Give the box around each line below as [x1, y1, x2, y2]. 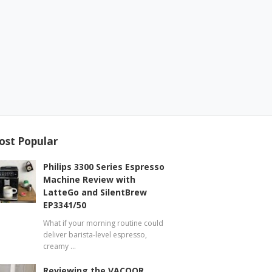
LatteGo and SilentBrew [43, 186, 148, 198]
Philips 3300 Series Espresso [43, 160, 165, 172]
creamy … [43, 240, 76, 251]
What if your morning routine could [43, 217, 164, 228]
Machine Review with [43, 173, 136, 185]
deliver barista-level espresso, [43, 229, 148, 240]
